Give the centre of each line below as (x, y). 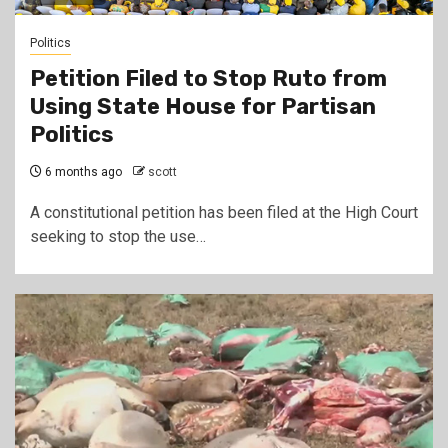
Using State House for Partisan (203, 106)
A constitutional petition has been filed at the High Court (224, 212)
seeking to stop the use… (118, 236)
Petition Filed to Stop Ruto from (208, 78)
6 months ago (82, 172)
